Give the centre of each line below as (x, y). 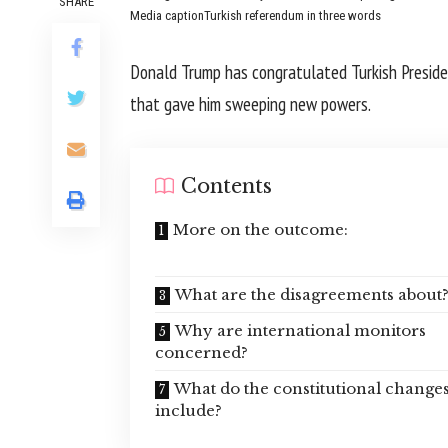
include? (188, 410)
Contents (226, 186)
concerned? (201, 352)
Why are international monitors (300, 330)
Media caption (167, 15)
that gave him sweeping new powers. (250, 103)
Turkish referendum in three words (292, 15)
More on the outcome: (260, 229)
